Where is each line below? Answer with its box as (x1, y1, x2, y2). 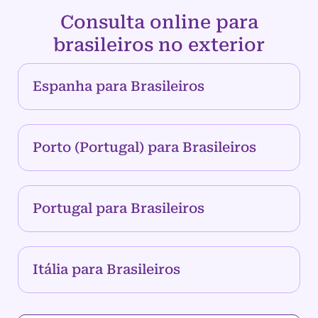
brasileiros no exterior (53, 34, 265, 56)
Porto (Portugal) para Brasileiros (33, 139, 256, 156)
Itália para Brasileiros (33, 261, 180, 278)
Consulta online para (60, 11, 258, 33)
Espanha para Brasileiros (33, 78, 204, 95)
